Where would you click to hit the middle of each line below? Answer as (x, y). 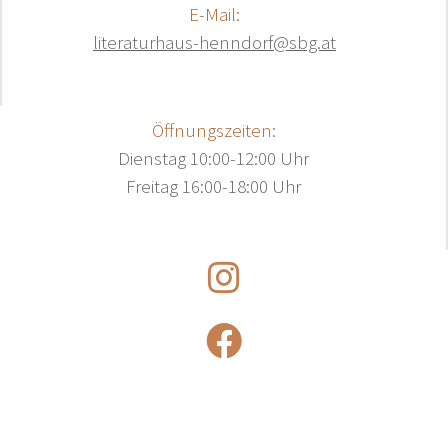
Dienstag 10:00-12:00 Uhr (213, 157)
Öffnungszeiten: (213, 129)
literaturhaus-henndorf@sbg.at (214, 41)
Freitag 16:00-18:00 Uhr (213, 185)
